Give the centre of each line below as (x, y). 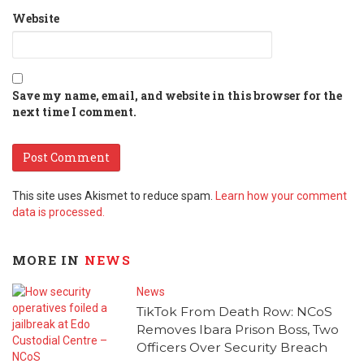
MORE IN (48, 260)
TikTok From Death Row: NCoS (234, 311)
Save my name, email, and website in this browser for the (177, 96)
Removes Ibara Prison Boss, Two (237, 329)
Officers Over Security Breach (232, 347)
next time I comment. (74, 112)
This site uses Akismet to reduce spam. (114, 196)
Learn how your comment (281, 196)
